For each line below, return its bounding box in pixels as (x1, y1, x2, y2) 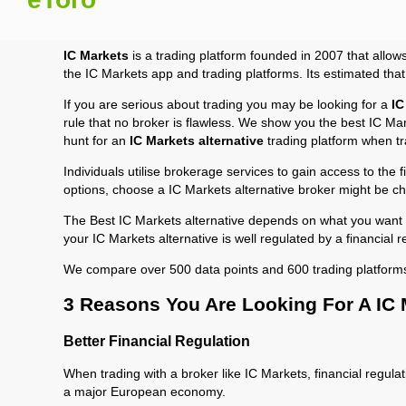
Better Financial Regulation (63, 333, 250, 349)
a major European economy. (63, 384, 226, 399)
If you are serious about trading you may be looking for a (63, 97, 391, 111)
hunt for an (63, 133, 130, 148)
